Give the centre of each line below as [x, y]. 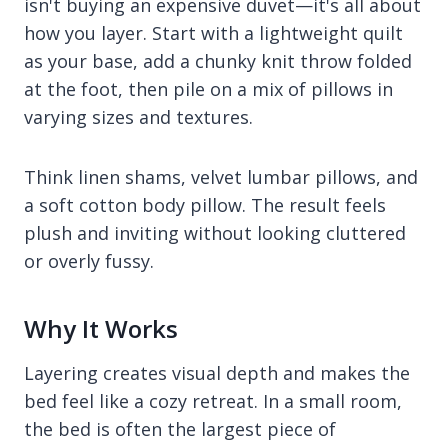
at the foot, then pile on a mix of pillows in [208, 89]
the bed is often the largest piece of [180, 429]
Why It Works [101, 328]
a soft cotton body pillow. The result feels [205, 205]
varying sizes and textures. [138, 117]
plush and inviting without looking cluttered [215, 233]
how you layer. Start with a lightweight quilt [213, 33]
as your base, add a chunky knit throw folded [218, 61]
